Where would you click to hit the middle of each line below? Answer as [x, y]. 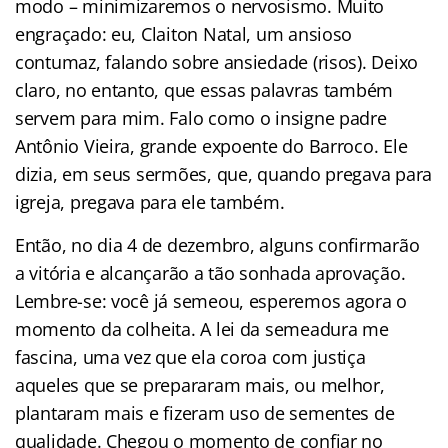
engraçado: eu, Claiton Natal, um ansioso [184, 33]
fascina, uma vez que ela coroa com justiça [190, 356]
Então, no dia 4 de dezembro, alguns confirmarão [217, 244]
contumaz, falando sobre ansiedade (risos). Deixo [217, 61]
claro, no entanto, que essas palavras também [204, 89]
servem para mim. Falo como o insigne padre [201, 117]
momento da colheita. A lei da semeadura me [202, 328]
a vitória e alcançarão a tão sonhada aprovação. [210, 272]
